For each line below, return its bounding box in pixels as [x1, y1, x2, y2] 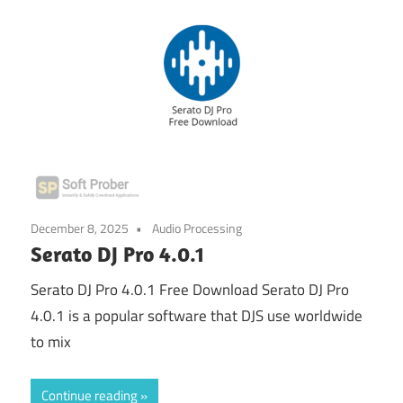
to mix [31, 330, 71, 354]
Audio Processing [152, 218, 242, 237]
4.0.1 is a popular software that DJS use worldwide [31, 304, 363, 328]
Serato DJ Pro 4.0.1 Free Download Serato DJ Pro [31, 278, 349, 302]
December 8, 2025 [31, 218, 129, 237]
